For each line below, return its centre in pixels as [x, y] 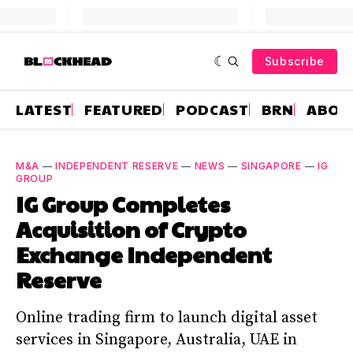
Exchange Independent [144, 254]
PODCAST [212, 109]
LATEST [44, 109]
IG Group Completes [123, 204]
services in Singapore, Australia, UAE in [156, 340]
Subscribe [294, 61]
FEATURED [124, 109]
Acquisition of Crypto [131, 229]
